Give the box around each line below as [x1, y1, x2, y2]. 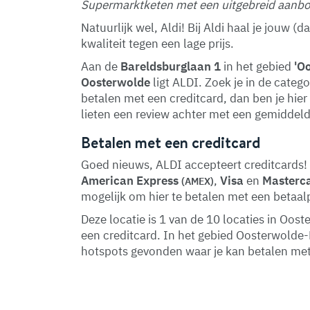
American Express [81, 173, 181, 188]
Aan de [81, 59, 120, 74]
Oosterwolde [81, 75, 150, 90]
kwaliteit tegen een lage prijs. [81, 36, 234, 51]
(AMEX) [181, 175, 214, 188]
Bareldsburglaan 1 [120, 59, 221, 74]
